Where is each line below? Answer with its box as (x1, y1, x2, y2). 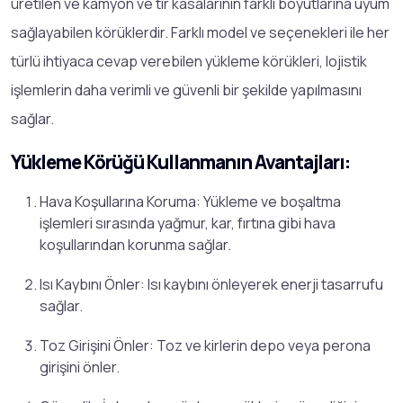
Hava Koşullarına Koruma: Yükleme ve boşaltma (40, 191, 341, 211)
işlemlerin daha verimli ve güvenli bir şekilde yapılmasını (11, 79, 362, 100)
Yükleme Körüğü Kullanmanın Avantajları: (11, 148, 350, 175)
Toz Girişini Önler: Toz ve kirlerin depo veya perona (40, 335, 371, 355)
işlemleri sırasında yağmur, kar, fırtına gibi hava (40, 212, 336, 233)
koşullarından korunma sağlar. (40, 234, 231, 255)
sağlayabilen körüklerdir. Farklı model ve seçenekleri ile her (11, 22, 390, 42)
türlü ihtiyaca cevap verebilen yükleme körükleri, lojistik (11, 50, 367, 71)
